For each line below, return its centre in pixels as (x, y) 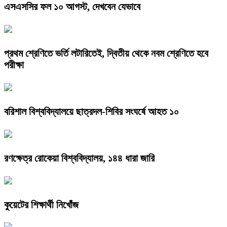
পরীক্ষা (14, 65)
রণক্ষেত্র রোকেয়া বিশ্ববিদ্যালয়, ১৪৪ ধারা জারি (79, 158)
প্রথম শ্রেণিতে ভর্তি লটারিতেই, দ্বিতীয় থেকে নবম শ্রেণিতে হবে (106, 53)
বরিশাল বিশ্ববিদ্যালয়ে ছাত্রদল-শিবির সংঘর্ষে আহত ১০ (91, 111)
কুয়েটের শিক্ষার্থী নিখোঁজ (41, 204)
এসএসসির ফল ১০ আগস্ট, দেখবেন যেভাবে (72, 7)
